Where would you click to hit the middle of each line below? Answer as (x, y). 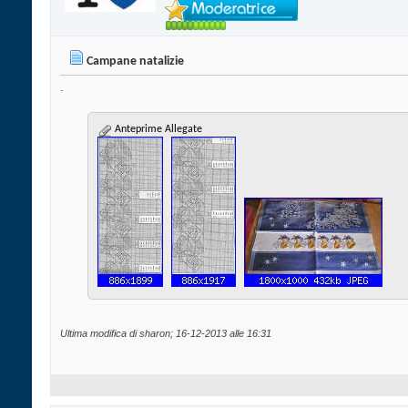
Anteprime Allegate (157, 130)
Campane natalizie (135, 62)
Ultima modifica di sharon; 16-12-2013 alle (153, 334)
